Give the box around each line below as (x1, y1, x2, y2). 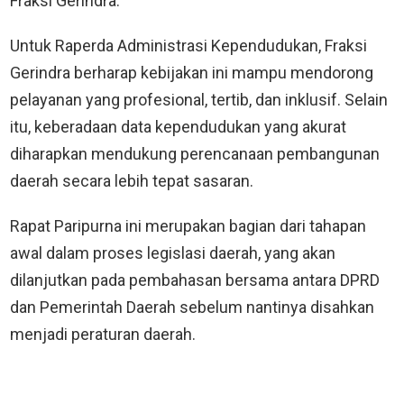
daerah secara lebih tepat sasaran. (10, 171, 253, 191)
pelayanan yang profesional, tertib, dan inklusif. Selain (10, 90, 388, 110)
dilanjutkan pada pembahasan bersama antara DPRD (10, 271, 380, 290)
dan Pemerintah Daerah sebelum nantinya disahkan (10, 298, 374, 317)
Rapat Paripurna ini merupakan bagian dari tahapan (10, 216, 366, 236)
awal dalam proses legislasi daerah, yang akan (10, 243, 335, 263)
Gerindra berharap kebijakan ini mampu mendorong (10, 63, 373, 83)
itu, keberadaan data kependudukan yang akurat (10, 117, 346, 137)
